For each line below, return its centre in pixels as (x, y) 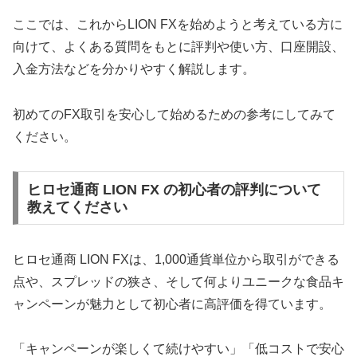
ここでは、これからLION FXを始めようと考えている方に (178, 25)
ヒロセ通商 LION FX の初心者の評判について (174, 189)
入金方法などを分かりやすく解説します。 (134, 69)
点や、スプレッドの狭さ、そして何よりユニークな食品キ (178, 281)
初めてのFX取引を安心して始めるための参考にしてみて (174, 114)
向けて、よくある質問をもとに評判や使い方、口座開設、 (178, 47)
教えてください (77, 207)
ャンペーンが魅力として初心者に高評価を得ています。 (172, 304)
